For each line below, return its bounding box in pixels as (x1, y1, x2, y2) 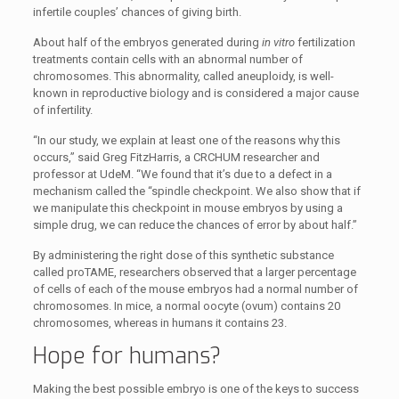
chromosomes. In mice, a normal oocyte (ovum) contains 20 (32, 299, 340, 313)
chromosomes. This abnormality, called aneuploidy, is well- (32, 69, 334, 83)
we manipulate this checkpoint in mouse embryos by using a (32, 201, 343, 215)
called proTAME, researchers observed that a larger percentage (32, 265, 356, 279)
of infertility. (32, 103, 93, 117)
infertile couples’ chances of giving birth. (32, 5, 241, 19)
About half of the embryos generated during (32, 36, 262, 49)
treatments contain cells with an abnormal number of (32, 53, 303, 66)
